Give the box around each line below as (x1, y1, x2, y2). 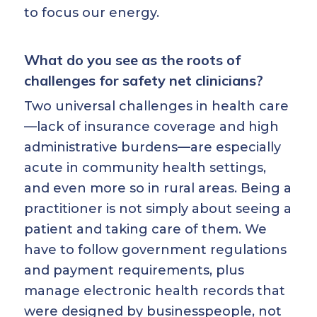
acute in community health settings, (24, 160, 266, 175)
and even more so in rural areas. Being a (24, 180, 292, 196)
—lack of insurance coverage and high (24, 119, 279, 134)
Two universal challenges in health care (24, 98, 289, 114)
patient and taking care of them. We (24, 221, 267, 237)
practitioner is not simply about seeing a (24, 201, 292, 217)
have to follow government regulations (24, 242, 287, 258)
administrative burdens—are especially (24, 139, 281, 155)
